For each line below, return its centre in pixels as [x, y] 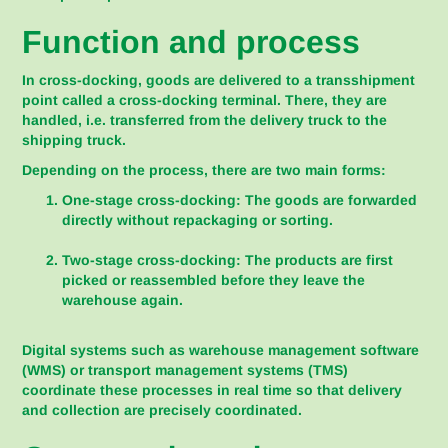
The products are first [317, 260]
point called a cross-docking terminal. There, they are [205, 100]
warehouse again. [123, 300]
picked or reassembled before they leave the [214, 280]
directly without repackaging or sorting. [198, 220]
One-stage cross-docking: [152, 200]
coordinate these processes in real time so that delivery [212, 390]
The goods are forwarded [329, 200]
